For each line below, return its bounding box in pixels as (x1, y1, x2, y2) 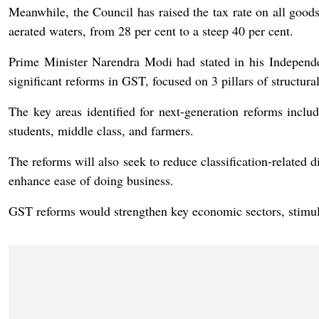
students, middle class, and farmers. (9, 122, 194, 139)
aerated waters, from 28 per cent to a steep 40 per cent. (9, 22, 293, 39)
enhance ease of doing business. (9, 172, 174, 189)
